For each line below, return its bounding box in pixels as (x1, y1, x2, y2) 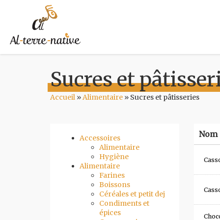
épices (99, 208, 121, 217)
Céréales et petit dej (99, 190, 165, 198)
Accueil (50, 93, 75, 102)
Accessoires (80, 134, 120, 142)
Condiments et (99, 199, 149, 208)
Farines (99, 171, 125, 180)
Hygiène (99, 152, 129, 161)
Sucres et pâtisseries (130, 93, 199, 102)
